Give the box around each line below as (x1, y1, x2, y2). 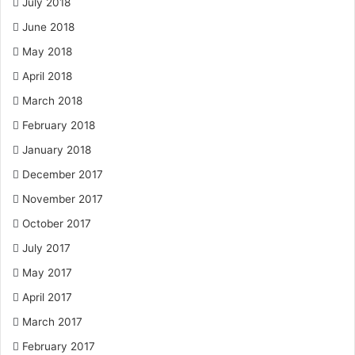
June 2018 (22, 21, 74, 33)
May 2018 (22, 45, 72, 58)
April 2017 (22, 291, 72, 303)
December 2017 (22, 168, 103, 181)
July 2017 (22, 242, 71, 254)
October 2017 (22, 217, 91, 230)
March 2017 (22, 315, 82, 328)
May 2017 (22, 266, 72, 279)
